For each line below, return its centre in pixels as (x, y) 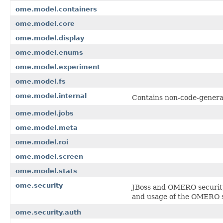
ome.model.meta (47, 127)
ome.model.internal (51, 96)
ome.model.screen (49, 156)
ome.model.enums (49, 52)
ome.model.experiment (58, 67)
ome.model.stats (46, 171)
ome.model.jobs (45, 113)
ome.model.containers (56, 9)
